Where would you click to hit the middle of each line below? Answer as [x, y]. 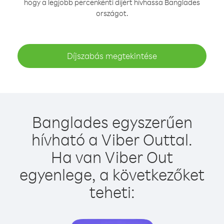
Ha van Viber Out [112, 157]
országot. [112, 13]
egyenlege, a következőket [112, 174]
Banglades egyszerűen [112, 122]
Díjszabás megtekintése [112, 56]
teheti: [112, 192]
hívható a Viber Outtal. [112, 139]
